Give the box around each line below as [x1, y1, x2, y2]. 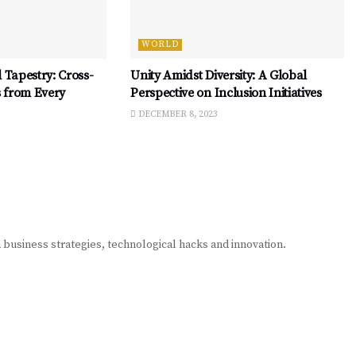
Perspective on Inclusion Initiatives [130, 84, 322, 101]
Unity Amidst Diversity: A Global [130, 67, 308, 83]
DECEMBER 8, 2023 [136, 108, 219, 120]
